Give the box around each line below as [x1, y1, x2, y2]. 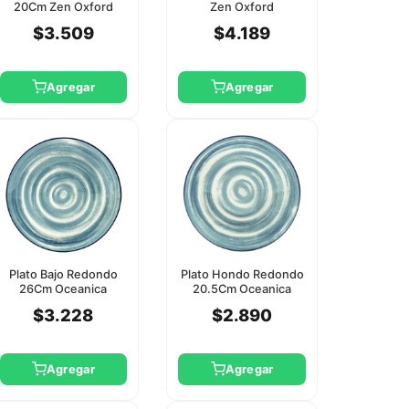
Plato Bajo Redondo [8, 267, 118, 281]
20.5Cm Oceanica [193, 281, 292, 296]
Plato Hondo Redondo [180, 267, 304, 281]
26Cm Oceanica [19, 281, 108, 296]
